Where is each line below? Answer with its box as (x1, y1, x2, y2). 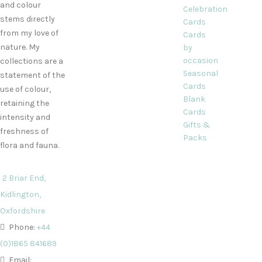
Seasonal (182, 68, 218, 78)
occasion (182, 55, 218, 65)
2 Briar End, (2, 173, 46, 183)
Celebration (182, 4, 227, 14)
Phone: (7, 222, 37, 232)
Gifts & (182, 119, 211, 130)
